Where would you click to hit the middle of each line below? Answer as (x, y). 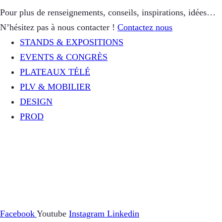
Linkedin (123, 214)
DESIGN (36, 102)
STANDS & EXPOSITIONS (72, 42)
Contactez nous (145, 28)
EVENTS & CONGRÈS (64, 57)
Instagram (88, 214)
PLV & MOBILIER (55, 87)
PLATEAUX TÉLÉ (55, 72)
